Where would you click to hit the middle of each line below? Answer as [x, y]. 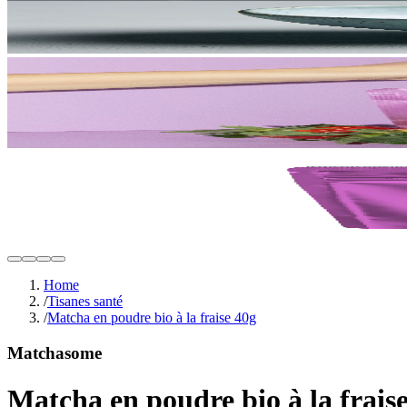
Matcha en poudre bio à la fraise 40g [152, 318]
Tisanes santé [85, 302]
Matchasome [55, 353]
